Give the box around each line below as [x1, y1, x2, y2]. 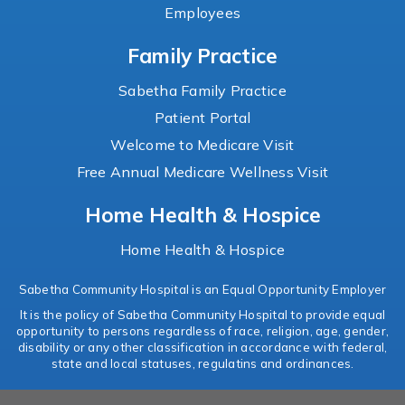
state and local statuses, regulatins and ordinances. [51, 356, 354, 372]
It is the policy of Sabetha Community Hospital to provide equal [19, 307, 386, 323]
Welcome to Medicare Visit [110, 136, 295, 155]
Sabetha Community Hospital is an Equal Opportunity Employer [18, 282, 387, 297]
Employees [164, 4, 241, 23]
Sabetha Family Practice [118, 81, 287, 100]
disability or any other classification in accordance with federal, [17, 340, 388, 355]
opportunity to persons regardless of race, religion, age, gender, [15, 324, 390, 339]
